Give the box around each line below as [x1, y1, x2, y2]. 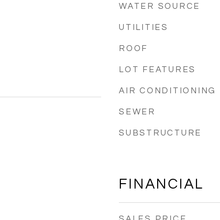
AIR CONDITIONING [119, 86, 216, 95]
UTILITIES [119, 23, 168, 32]
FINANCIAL [119, 177, 204, 192]
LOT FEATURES [119, 65, 196, 74]
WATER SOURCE [119, 2, 200, 11]
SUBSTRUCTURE [119, 129, 202, 137]
